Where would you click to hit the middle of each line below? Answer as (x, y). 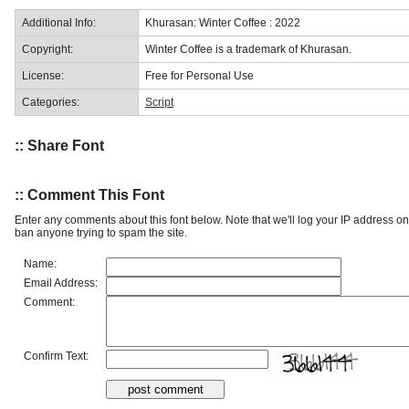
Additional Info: (59, 22)
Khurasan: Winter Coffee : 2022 (223, 22)
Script (159, 102)
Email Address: (61, 283)
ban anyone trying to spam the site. (101, 232)
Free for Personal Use (199, 75)
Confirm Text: (56, 356)
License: (43, 75)
